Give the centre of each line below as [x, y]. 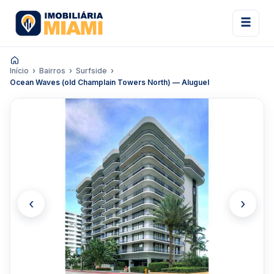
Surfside [91, 71]
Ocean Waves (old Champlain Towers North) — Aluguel [109, 82]
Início [19, 71]
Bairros [52, 71]
